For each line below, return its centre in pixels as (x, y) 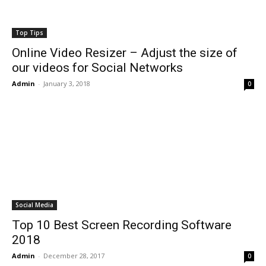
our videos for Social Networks (97, 68)
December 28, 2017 (74, 256)
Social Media (34, 205)
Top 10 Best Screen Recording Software (122, 225)
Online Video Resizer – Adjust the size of (125, 53)
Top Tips (29, 33)
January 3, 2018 (67, 83)
